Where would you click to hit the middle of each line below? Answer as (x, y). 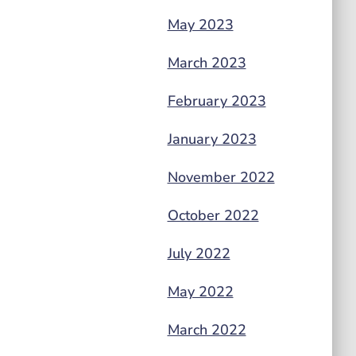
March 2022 (207, 330)
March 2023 (207, 63)
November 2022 (221, 177)
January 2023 (212, 139)
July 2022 (199, 253)
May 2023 (200, 25)
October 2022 (213, 215)
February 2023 (217, 101)
